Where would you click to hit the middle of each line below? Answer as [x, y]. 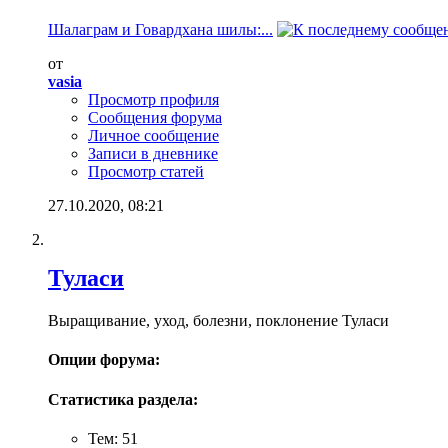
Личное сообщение [153, 136]
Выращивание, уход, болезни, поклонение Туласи [218, 321]
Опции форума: [104, 360]
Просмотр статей [146, 172]
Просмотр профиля [153, 100]
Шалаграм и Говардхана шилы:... [160, 30]
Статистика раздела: [123, 399]
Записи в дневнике [153, 154]
